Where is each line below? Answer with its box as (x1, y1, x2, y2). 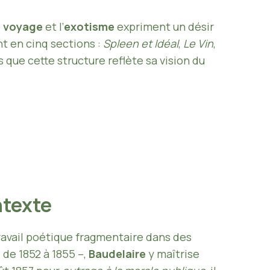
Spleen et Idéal (103, 36, 178, 51)
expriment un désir (115, 19, 214, 34)
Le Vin (183, 36, 213, 51)
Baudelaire (89, 246, 146, 261)
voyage (3, 19, 43, 34)
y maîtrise (146, 246, 199, 261)
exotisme (64, 19, 115, 34)
